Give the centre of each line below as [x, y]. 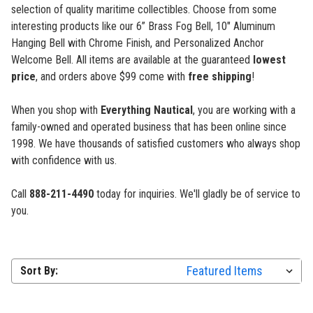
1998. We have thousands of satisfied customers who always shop [156, 144]
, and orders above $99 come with [112, 77]
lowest [269, 60]
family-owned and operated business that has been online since [149, 127]
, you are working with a [244, 110]
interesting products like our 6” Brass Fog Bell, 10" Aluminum [143, 27]
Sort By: [39, 271]
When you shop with [56, 110]
